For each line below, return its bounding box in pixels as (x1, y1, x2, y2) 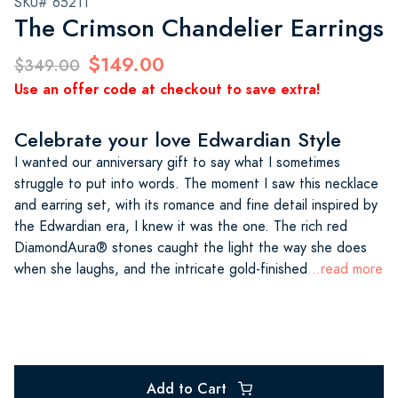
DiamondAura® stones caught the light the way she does (14, 237, 367, 258)
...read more (307, 259, 383, 279)
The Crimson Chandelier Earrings (14, 10, 384, 45)
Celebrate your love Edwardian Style (14, 125, 341, 154)
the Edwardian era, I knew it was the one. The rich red (14, 216, 347, 236)
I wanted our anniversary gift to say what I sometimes (14, 152, 340, 172)
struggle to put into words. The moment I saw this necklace (14, 173, 378, 194)
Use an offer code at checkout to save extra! (14, 78, 320, 99)
